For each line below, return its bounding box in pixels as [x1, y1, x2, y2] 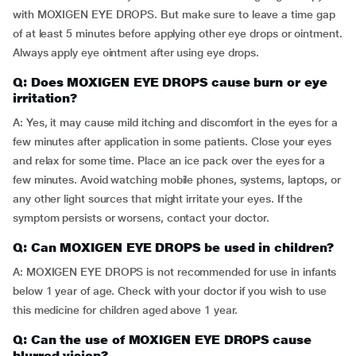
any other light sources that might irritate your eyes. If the [13, 192, 304, 205]
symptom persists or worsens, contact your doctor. [13, 211, 270, 224]
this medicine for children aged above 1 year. [13, 304, 238, 316]
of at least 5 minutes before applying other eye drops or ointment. [13, 27, 342, 40]
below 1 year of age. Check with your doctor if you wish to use [13, 284, 327, 297]
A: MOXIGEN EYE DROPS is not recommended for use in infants [13, 265, 337, 278]
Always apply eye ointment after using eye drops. [13, 46, 260, 59]
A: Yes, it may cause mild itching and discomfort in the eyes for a [13, 116, 338, 129]
